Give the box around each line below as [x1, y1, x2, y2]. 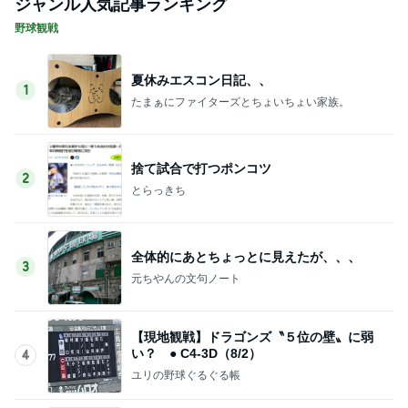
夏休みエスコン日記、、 [131, 72, 271, 87]
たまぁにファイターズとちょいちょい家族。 [131, 95, 350, 108]
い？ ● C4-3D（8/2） [131, 345, 261, 361]
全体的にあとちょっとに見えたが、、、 [131, 249, 361, 264]
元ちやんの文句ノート [131, 271, 240, 285]
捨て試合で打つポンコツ [131, 160, 271, 176]
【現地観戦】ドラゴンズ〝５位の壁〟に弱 [131, 329, 373, 344]
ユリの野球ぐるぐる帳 [131, 368, 240, 382]
